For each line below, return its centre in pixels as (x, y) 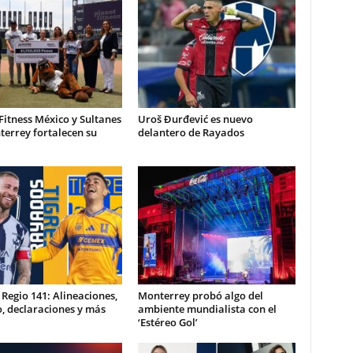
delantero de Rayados (191, 132)
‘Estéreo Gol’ (167, 322)
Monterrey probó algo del (200, 295)
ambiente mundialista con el (207, 309)
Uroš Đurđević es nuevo (195, 119)
